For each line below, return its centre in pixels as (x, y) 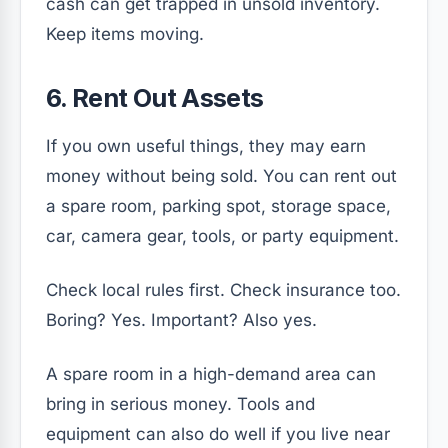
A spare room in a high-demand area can (211, 373)
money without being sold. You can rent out (221, 175)
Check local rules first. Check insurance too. (223, 289)
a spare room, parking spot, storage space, (218, 205)
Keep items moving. (125, 33)
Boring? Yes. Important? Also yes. (181, 319)
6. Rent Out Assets (155, 97)
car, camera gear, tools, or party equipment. (222, 235)
